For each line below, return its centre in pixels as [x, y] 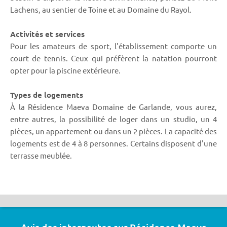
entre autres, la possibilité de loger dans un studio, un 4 [113, 119]
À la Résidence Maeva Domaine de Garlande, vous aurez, [113, 106]
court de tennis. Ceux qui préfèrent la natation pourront [113, 58]
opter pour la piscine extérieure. [65, 70]
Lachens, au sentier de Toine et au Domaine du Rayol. [101, 9]
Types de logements [47, 94]
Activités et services [47, 34]
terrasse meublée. [41, 155]
